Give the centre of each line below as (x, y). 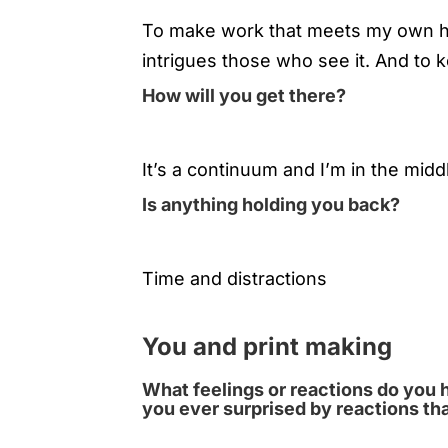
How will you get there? (244, 95)
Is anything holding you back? (271, 204)
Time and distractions (234, 278)
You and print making (267, 346)
